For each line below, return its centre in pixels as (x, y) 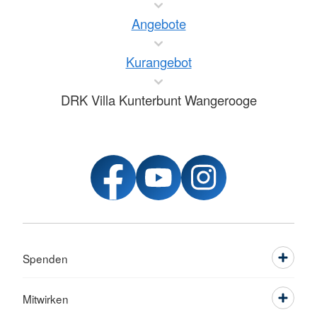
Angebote (158, 23)
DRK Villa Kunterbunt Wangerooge (158, 100)
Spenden (45, 258)
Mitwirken (46, 299)
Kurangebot (158, 62)
